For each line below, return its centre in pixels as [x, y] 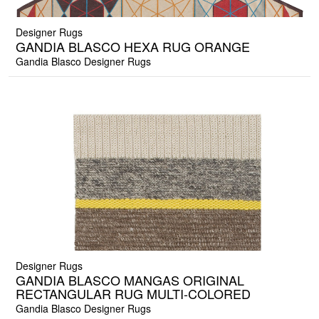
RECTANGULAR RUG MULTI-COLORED [133, 294]
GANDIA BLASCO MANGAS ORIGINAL [130, 280]
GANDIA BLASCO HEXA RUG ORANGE [133, 47]
